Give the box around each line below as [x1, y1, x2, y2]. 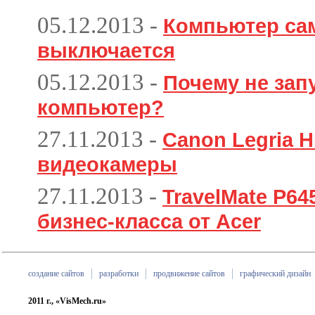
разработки [99, 269, 139, 279]
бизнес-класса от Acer [37, 210, 261, 233]
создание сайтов [28, 269, 84, 279]
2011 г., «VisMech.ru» [28, 296, 106, 306]
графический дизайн [240, 269, 311, 279]
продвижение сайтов [153, 269, 225, 279]
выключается [37, 39, 175, 62]
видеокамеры [37, 153, 177, 176]
